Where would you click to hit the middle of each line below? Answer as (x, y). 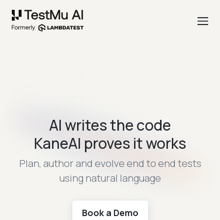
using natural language (110, 178)
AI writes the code (110, 125)
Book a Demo (110, 213)
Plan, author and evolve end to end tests (110, 164)
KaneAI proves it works (110, 143)
